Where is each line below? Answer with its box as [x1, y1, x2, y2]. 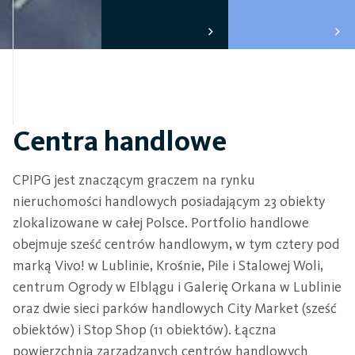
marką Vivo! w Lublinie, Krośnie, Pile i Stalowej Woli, [13, 257, 323, 274]
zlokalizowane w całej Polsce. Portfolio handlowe [13, 214, 309, 231]
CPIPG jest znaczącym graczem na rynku [13, 171, 255, 189]
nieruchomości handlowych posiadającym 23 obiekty [13, 193, 325, 210]
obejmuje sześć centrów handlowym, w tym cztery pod [13, 235, 339, 253]
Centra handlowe [13, 124, 227, 158]
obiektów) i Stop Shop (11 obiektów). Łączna [13, 321, 277, 338]
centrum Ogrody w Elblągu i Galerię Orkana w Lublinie [13, 278, 342, 296]
